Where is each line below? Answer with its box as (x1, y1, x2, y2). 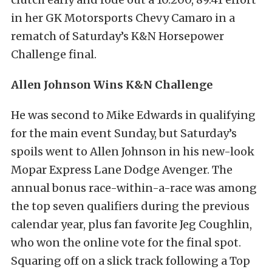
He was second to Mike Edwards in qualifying (11, 108, 256, 122)
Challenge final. (11, 47, 97, 61)
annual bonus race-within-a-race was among (11, 181, 257, 195)
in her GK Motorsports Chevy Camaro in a (11, 11, 235, 25)
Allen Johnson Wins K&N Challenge (11, 78, 212, 92)
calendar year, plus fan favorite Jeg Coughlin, (11, 217, 252, 231)
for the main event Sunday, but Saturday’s (11, 126, 237, 140)
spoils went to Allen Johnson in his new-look (11, 144, 254, 158)
